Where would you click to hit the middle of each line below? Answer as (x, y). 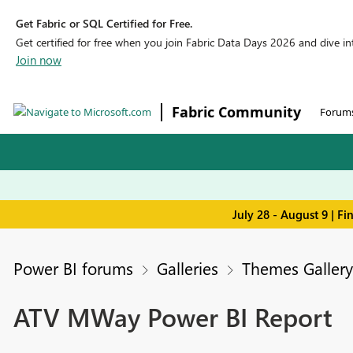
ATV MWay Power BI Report (173, 317)
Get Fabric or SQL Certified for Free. (104, 23)
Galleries (187, 268)
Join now (39, 60)
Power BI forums (73, 268)
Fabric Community (236, 112)
